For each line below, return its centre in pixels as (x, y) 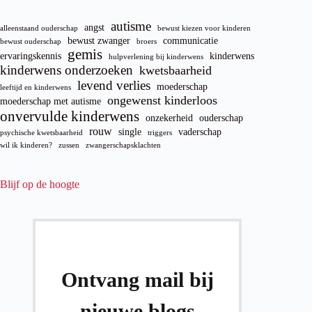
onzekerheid (169, 118)
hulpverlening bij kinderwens (156, 56)
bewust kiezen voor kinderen (204, 28)
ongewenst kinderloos (162, 100)
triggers (160, 132)
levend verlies (114, 85)
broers (147, 41)
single (130, 132)
